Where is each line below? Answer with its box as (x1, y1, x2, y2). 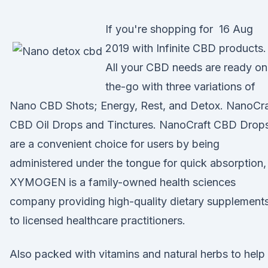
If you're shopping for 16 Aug (105, 23, 253, 35)
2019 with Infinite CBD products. (105, 42, 266, 54)
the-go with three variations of (105, 80, 255, 93)
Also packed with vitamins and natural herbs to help (10, 248, 265, 260)
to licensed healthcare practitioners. (10, 214, 185, 227)
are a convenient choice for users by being (10, 138, 220, 150)
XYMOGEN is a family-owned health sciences (10, 176, 236, 188)
